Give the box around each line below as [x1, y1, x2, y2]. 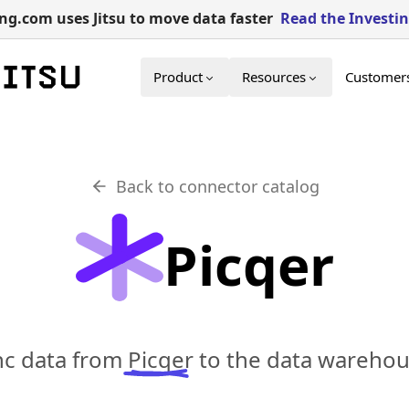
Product [153, 68, 203, 86]
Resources [242, 68, 306, 86]
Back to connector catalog [115, 175, 320, 197]
